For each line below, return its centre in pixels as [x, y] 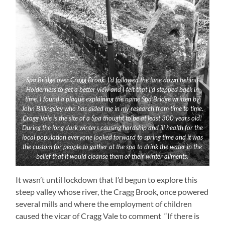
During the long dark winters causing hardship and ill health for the [112, 127]
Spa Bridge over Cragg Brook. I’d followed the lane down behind [113, 80]
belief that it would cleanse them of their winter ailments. [113, 156]
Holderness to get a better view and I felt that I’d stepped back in [112, 89]
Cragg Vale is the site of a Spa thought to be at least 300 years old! [113, 118]
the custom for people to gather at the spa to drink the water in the [113, 146]
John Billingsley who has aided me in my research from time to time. [112, 108]
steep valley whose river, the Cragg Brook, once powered [112, 191]
